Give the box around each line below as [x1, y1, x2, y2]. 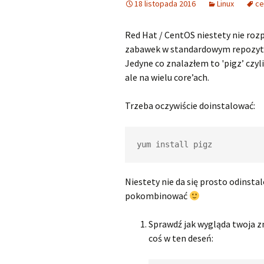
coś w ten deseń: [148, 232, 213, 244]
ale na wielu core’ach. [125, 71, 209, 83]
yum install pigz [137, 140, 212, 149]
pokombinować [125, 190, 189, 202]
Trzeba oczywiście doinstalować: [125, 100, 255, 111]
